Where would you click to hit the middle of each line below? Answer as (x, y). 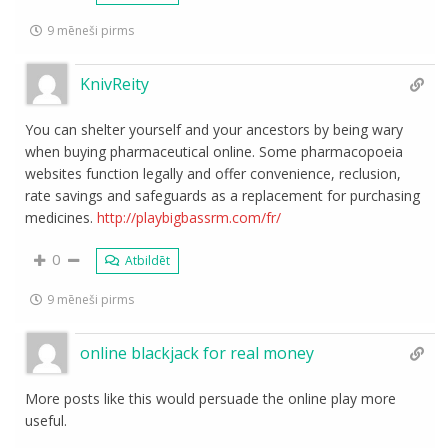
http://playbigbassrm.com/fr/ (189, 217)
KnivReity (115, 83)
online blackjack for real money (197, 352)
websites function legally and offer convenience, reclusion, (213, 173)
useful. (46, 420)
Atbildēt (146, 260)
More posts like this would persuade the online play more (211, 398)
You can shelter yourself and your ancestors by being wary (214, 129)
